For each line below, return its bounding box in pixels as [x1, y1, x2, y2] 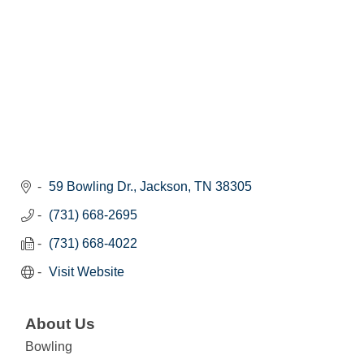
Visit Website [49, 265, 124, 279]
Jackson [140, 180, 188, 194]
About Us [25, 315, 95, 333]
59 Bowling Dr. [49, 180, 133, 194]
